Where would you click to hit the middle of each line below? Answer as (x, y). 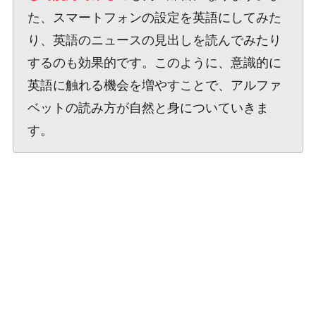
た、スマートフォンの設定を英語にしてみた (154, 17)
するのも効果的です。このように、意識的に (154, 62)
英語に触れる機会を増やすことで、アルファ (154, 85)
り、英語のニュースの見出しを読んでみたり (154, 40)
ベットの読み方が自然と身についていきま (148, 108)
